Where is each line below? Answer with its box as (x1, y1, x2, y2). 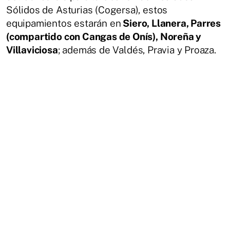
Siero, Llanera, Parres (121, 17, 221, 29)
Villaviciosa (6, 44, 58, 56)
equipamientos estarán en (6, 17, 121, 29)
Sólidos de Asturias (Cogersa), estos (6, 4, 168, 16)
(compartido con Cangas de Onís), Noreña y (6, 31, 202, 43)
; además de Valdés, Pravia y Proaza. (57, 44, 216, 56)
